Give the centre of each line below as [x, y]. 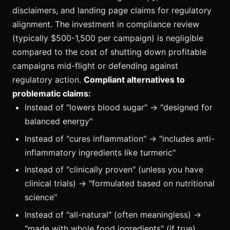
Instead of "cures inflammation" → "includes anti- [120, 138]
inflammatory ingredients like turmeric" [100, 152]
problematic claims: [52, 94]
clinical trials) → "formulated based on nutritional [120, 184]
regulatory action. [48, 80]
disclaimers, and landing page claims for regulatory [112, 11]
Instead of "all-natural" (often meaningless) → [113, 214]
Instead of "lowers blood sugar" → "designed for [119, 108]
